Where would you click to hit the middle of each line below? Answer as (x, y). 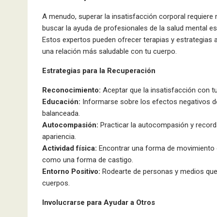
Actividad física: (70, 148)
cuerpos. (56, 183)
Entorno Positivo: (71, 171)
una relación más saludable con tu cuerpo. (109, 51)
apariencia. (59, 136)
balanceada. (61, 113)
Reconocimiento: (71, 90)
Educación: (61, 101)
